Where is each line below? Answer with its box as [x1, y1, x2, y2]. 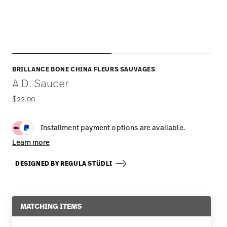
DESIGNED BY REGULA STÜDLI [15, 159, 116, 168]
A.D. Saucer [12, 76, 69, 90]
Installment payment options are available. [41, 123, 185, 132]
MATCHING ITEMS [20, 201, 82, 211]
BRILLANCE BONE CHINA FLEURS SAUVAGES [12, 65, 156, 73]
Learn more [12, 137, 50, 147]
